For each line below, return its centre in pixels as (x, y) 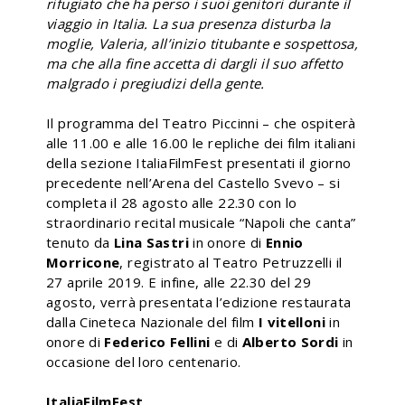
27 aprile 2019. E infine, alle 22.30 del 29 (179, 282)
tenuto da (80, 242)
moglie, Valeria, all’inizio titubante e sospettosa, (202, 43)
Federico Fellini (157, 341)
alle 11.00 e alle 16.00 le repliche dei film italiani (201, 142)
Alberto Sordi (290, 341)
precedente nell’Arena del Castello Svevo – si (193, 182)
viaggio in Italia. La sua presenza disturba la (188, 23)
